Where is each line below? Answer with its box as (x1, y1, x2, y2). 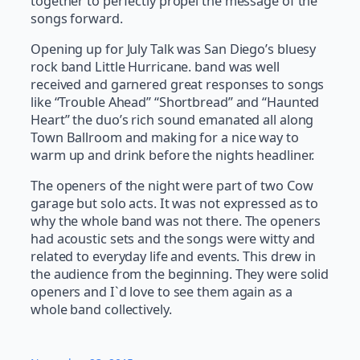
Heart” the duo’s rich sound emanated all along (31, 110, 314, 129)
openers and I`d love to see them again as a (31, 283, 292, 301)
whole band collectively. (31, 301, 172, 319)
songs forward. (31, 9, 123, 27)
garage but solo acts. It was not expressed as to (31, 194, 319, 213)
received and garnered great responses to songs (31, 75, 325, 93)
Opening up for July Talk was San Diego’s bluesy (31, 39, 317, 58)
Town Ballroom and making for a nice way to (31, 128, 299, 146)
